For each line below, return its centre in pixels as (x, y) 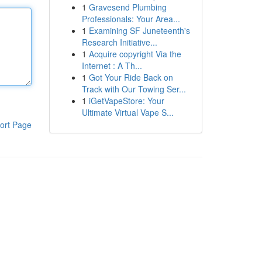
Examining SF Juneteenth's (139, 30)
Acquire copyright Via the (135, 54)
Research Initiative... (119, 42)
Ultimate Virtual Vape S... (127, 112)
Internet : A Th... (112, 65)
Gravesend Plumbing (127, 7)
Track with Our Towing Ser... (134, 89)
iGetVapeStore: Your (126, 101)
